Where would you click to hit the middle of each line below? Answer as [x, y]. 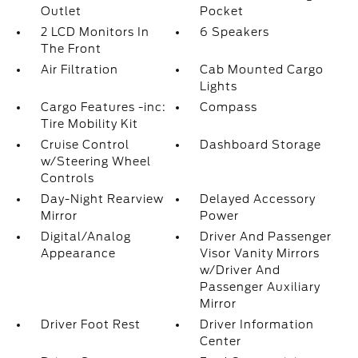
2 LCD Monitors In [95, 32]
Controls [67, 178]
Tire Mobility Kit [89, 124]
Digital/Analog [86, 237]
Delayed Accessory [258, 199]
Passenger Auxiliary [261, 287]
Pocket [222, 11]
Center [221, 341]
